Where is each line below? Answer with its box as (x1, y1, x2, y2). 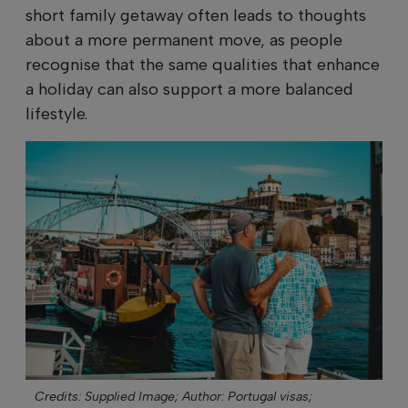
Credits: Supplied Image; (35, 388, 178, 404)
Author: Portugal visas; (182, 388, 312, 404)
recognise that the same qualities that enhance (25, 55, 380, 76)
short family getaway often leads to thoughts (25, 5, 366, 26)
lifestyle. (25, 104, 87, 125)
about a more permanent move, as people (25, 30, 342, 51)
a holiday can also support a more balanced (25, 79, 353, 100)
